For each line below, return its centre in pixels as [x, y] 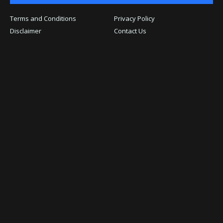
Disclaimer [26, 31]
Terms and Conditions [43, 18]
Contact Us [130, 31]
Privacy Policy [134, 18]
